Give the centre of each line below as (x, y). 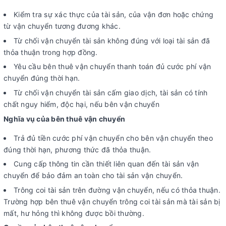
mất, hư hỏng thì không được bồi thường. (74, 213)
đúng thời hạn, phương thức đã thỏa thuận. (77, 149)
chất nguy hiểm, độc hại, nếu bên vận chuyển (81, 104)
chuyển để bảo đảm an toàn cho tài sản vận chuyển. (93, 176)
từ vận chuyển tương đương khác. (62, 26)
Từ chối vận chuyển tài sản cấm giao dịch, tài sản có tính (111, 93)
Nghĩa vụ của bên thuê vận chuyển (64, 119)
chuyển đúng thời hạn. (42, 78)
